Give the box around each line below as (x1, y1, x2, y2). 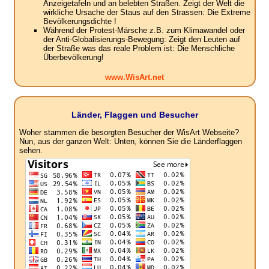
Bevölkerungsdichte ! (43, 17, 116, 26)
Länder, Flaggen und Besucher (71, 110, 198, 120)
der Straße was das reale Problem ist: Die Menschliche (43, 44, 235, 53)
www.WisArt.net (105, 73, 164, 82)
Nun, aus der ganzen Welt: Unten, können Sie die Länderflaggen (19, 137, 242, 147)
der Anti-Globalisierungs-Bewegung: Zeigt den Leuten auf (43, 35, 240, 44)
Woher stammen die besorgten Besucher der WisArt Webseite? (19, 128, 239, 138)
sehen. (19, 146, 43, 156)
